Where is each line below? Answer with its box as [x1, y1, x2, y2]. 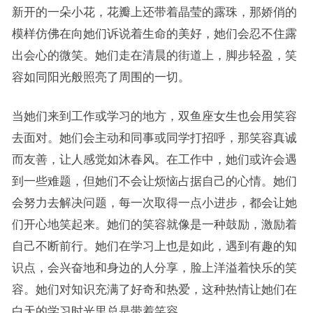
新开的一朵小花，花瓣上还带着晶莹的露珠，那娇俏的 [11, 5, 297, 18]
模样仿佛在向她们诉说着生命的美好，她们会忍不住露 [11, 27, 297, 40]
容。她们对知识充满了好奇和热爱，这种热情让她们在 [11, 282, 297, 296]
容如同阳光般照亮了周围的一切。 [11, 70, 190, 83]
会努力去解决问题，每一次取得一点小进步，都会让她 [11, 196, 297, 209]
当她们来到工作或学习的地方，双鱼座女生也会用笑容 [11, 109, 297, 122]
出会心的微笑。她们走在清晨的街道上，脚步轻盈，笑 [11, 48, 297, 61]
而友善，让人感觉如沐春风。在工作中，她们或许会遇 [11, 152, 297, 166]
